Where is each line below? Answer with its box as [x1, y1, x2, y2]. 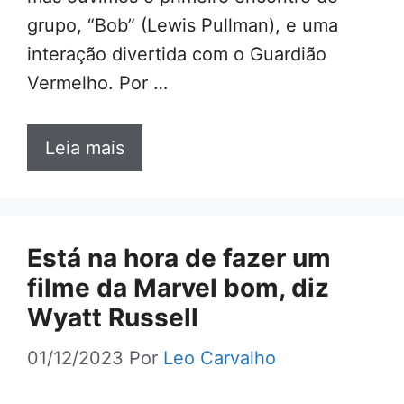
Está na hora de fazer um [27, 243, 331, 274]
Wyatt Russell [27, 302, 198, 334]
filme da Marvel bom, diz [27, 272, 329, 304]
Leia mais [45, 137, 124, 160]
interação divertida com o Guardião [27, 43, 326, 66]
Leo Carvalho [163, 347, 276, 370]
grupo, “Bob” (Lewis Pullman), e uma [27, 14, 338, 37]
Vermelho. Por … [27, 72, 168, 95]
